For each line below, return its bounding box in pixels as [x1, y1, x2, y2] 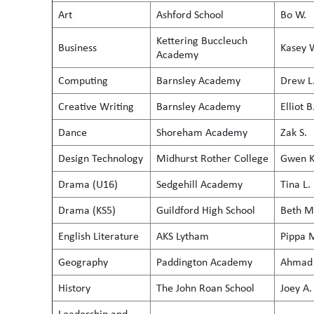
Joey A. [280, 280, 312, 295]
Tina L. [280, 177, 310, 191]
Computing [58, 73, 108, 88]
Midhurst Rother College [156, 151, 268, 165]
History [58, 280, 90, 295]
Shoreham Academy [156, 125, 247, 139]
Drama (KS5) [58, 203, 141, 217]
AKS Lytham [156, 228, 209, 243]
